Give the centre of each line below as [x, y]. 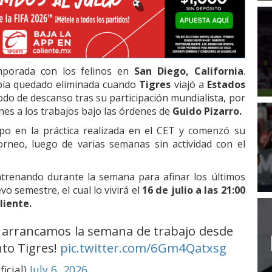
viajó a [189, 85]
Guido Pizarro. [207, 111]
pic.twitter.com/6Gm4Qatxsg [143, 248]
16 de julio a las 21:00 [193, 190]
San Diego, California [189, 71]
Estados [226, 85]
